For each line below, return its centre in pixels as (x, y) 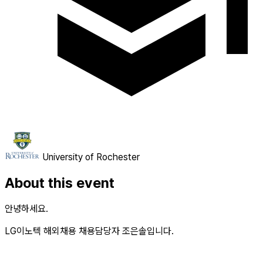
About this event (60, 183)
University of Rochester (91, 157)
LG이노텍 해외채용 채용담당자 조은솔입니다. (89, 231)
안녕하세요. (26, 209)
